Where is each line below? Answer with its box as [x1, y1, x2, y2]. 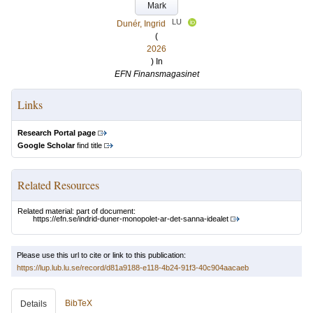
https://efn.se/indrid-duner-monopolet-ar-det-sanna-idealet [33, 214, 228, 224]
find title [75, 141, 102, 150]
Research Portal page [17, 129, 96, 137]
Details [20, 299, 47, 310]
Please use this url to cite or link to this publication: [17, 251, 186, 260]
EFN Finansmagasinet [114, 69, 199, 79]
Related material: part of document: [17, 207, 136, 215]
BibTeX [65, 298, 92, 309]
